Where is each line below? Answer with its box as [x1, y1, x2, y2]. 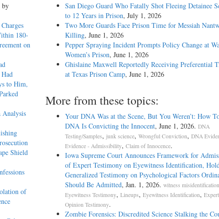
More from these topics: [45, 92, 159, 109]
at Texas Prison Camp [65, 69, 125, 79]
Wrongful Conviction [138, 132, 187, 140]
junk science [106, 132, 134, 140]
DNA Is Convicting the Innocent [65, 121, 155, 131]
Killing [65, 30, 85, 40]
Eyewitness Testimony [65, 191, 116, 199]
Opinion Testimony [65, 201, 109, 209]
